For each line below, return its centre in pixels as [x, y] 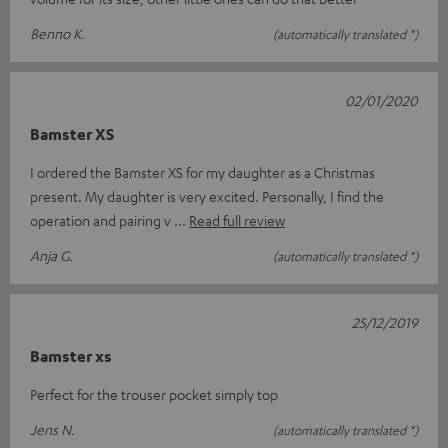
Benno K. [57, 33]
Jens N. [52, 429]
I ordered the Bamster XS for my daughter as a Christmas [202, 172]
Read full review [237, 220]
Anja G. [51, 255]
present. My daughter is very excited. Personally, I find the [207, 196]
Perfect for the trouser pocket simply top [154, 394]
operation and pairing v [102, 220]
